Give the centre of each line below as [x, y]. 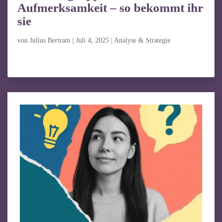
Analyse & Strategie [142, 40]
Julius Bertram [50, 40]
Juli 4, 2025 [92, 40]
